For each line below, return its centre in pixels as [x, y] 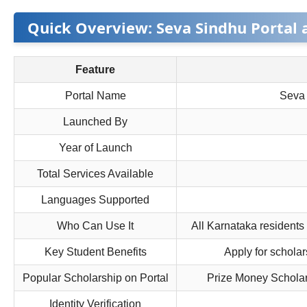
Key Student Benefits [95, 252]
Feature [95, 70]
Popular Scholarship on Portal [95, 278]
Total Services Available [95, 174]
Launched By [95, 122]
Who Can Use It [95, 226]
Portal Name [95, 96]
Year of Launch [95, 148]
